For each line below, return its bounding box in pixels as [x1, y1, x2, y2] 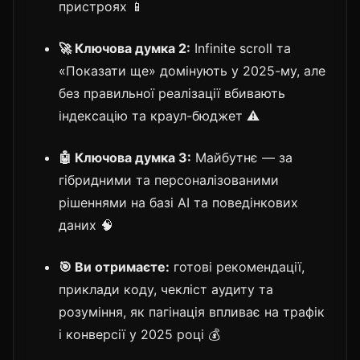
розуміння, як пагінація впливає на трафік [59, 303, 325, 320]
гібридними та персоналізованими [59, 171, 279, 188]
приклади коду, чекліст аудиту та [59, 280, 273, 297]
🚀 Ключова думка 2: [59, 39, 190, 56]
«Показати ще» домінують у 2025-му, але [59, 62, 325, 79]
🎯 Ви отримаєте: [59, 258, 170, 275]
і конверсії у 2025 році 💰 [59, 325, 220, 342]
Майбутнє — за [191, 149, 292, 166]
